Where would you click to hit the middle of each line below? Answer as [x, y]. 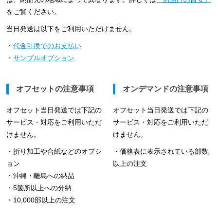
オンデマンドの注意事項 [166, 89]
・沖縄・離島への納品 [41, 176]
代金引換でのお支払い [47, 46]
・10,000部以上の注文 [41, 200]
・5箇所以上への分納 [39, 188]
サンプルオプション [44, 58]
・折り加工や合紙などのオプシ [54, 152]
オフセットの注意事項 [55, 89]
